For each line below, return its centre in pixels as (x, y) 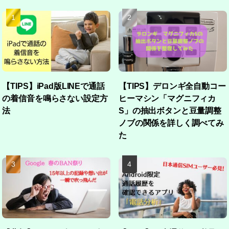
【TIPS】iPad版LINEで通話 (53, 86)
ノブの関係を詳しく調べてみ (171, 122)
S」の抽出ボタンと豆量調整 (170, 110)
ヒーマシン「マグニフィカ (167, 98)
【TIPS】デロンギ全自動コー (172, 86)
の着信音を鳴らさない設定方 (55, 98)
